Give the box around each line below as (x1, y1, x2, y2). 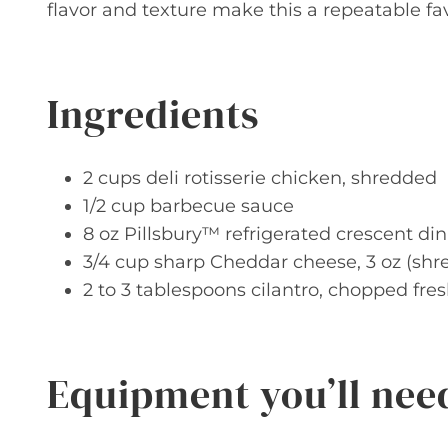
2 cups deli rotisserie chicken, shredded (83, 167, 437, 189)
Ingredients (47, 87, 259, 141)
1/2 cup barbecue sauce (83, 195, 294, 217)
